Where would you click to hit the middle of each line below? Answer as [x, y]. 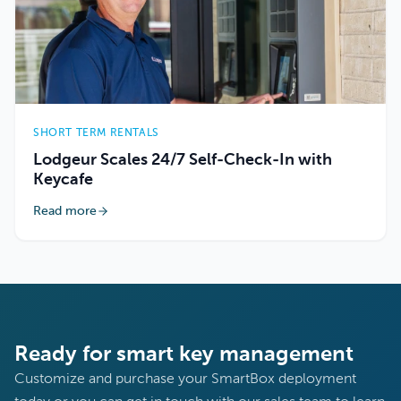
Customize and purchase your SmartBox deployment [185, 380]
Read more [65, 212]
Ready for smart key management [184, 355]
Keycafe [63, 180]
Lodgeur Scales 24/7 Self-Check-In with [183, 161]
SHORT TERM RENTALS [96, 134]
